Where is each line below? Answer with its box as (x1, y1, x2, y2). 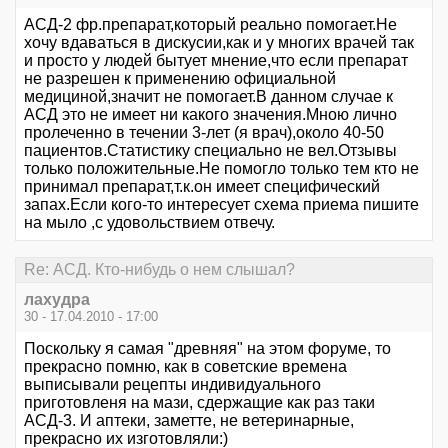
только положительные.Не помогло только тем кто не (24, 160, 419, 177)
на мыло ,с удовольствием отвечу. (24, 214, 275, 231)
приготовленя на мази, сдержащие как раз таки (24, 394, 375, 412)
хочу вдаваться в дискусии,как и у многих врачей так (24, 34, 414, 51)
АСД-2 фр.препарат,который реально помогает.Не (24, 16, 397, 33)
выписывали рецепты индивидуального (24, 376, 321, 394)
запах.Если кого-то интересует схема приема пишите (24, 196, 419, 213)
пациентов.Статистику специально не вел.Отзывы (24, 142, 397, 159)
